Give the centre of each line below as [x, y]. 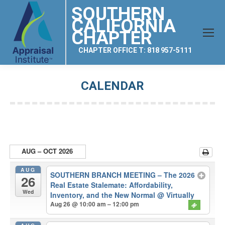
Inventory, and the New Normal [104, 195]
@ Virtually [176, 195]
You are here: [134, 99]
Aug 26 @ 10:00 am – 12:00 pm [95, 204]
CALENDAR [113, 86]
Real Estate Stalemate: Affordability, [112, 185]
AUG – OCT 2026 [47, 151]
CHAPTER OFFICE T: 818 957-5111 [135, 50]
